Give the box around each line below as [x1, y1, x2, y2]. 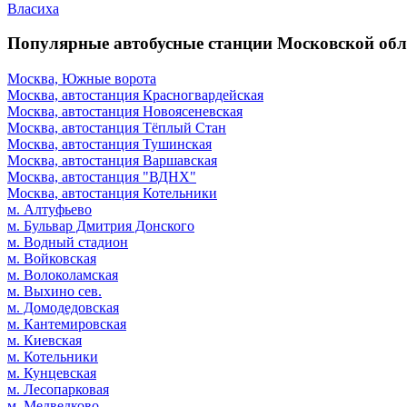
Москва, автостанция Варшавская [7, 152, 217, 168]
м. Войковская [7, 250, 96, 266]
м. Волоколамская [7, 266, 118, 283]
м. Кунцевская [7, 364, 96, 381]
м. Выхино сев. [7, 283, 102, 299]
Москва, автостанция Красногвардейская [7, 86, 263, 103]
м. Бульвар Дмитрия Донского [7, 217, 194, 233]
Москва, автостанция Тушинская [7, 135, 212, 152]
